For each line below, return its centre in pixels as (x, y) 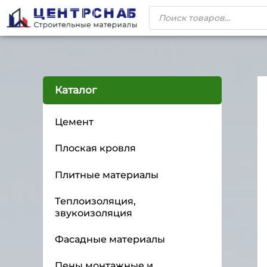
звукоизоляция (94, 213)
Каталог (76, 90)
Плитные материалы (107, 175)
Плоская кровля (95, 148)
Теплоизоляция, (95, 201)
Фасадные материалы (110, 239)
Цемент (74, 122)
